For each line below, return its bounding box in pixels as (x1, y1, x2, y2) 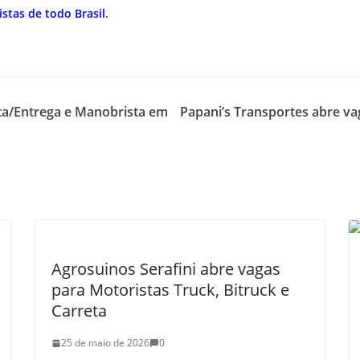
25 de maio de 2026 (61, 336, 149, 350)
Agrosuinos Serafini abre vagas (51, 258, 280, 280)
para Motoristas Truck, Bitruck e (51, 279, 289, 301)
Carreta (51, 300, 107, 321)
